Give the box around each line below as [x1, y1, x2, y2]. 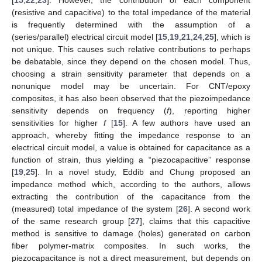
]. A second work [187, 204, 251, 213]
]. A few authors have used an [122, 118, 251, 127]
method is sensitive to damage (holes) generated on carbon [12, 228, 250, 238]
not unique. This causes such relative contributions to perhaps [12, 44, 250, 54]
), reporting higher [169, 105, 251, 115]
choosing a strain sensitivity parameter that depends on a [12, 68, 250, 78]
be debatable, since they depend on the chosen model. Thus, [12, 56, 250, 66]
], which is [214, 32, 250, 42]
